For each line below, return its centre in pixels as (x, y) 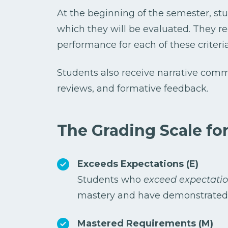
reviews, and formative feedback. (133, 89)
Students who (110, 180)
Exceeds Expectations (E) (138, 164)
